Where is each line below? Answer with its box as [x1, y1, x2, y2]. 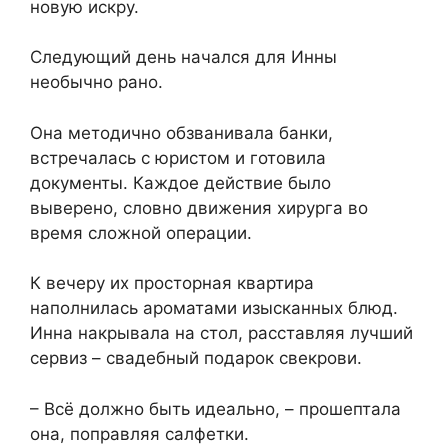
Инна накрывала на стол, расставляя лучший [30, 323, 413, 344]
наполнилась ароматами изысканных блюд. [30, 298, 398, 319]
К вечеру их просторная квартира [30, 273, 314, 294]
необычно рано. [30, 72, 163, 93]
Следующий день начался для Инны [30, 47, 337, 68]
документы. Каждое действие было [30, 172, 331, 193]
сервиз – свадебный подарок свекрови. [30, 348, 362, 369]
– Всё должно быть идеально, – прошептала [30, 398, 401, 419]
